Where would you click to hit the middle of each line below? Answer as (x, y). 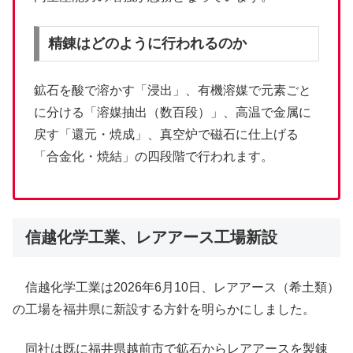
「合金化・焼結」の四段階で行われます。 (154, 156)
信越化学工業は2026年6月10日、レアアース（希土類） (176, 287)
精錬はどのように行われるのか (147, 44)
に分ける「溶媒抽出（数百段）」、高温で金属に (173, 112)
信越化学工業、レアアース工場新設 (151, 237)
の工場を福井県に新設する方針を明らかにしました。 (164, 309)
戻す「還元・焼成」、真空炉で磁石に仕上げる (166, 134)
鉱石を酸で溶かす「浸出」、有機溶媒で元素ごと (173, 90)
